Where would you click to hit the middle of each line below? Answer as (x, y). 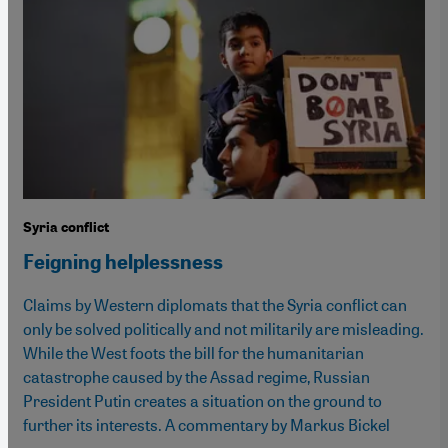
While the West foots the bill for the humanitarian (193, 352)
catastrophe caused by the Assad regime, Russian (196, 376)
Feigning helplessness (123, 261)
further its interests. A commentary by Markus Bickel (206, 424)
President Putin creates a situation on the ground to (202, 400)
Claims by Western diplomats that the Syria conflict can (215, 304)
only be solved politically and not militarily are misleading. (223, 328)
